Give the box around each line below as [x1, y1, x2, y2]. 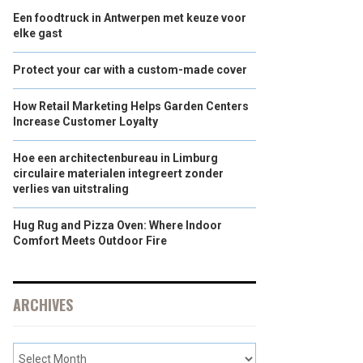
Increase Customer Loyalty [13, 115, 158, 128]
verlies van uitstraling [13, 182, 129, 195]
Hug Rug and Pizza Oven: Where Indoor [13, 219, 222, 232]
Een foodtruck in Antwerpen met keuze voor [13, 11, 246, 24]
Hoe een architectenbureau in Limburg [13, 152, 218, 164]
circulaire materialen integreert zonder [13, 167, 224, 180]
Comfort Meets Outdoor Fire [13, 234, 167, 247]
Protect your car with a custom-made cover [13, 63, 247, 76]
